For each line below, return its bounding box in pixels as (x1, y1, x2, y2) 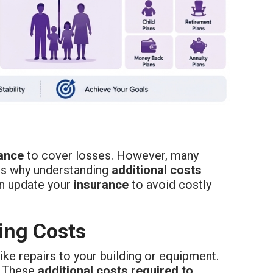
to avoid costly (129, 177, 211, 192)
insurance (74, 177, 129, 192)
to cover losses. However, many (24, 147, 199, 163)
